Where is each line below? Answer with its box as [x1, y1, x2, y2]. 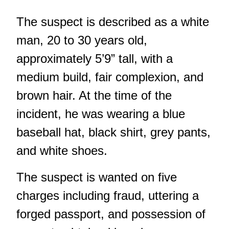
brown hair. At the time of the [16, 88, 172, 103]
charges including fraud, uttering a [16, 189, 199, 203]
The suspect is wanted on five [16, 170, 177, 185]
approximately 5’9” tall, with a [16, 52, 173, 66]
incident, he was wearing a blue [16, 107, 185, 121]
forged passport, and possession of [16, 207, 205, 221]
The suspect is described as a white [16, 15, 209, 29]
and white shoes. [16, 144, 107, 158]
